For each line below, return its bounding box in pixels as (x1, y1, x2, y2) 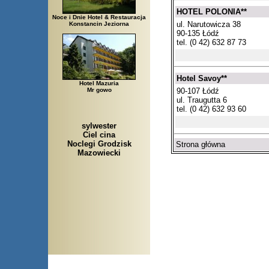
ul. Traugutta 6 (177, 95, 227, 104)
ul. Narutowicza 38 (177, 19, 241, 29)
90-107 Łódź (177, 86, 219, 95)
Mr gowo (86, 86, 112, 94)
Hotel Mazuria (79, 80, 119, 87)
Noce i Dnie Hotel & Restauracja (52, 14, 146, 21)
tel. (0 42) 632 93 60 (177, 104, 246, 113)
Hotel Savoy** (177, 73, 227, 83)
